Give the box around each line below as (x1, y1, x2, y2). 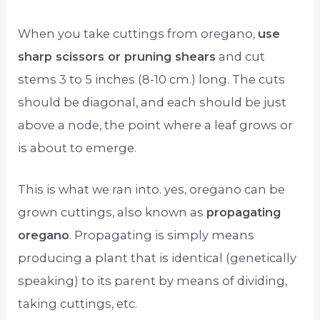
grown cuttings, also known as (18, 205, 207, 220)
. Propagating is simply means (69, 228, 255, 243)
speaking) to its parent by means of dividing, (18, 274, 288, 289)
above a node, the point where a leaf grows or (18, 118, 294, 132)
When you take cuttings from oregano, (18, 26, 259, 41)
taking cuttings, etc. (18, 296, 138, 311)
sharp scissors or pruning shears (18, 49, 216, 64)
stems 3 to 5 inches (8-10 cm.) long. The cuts (18, 72, 286, 86)
